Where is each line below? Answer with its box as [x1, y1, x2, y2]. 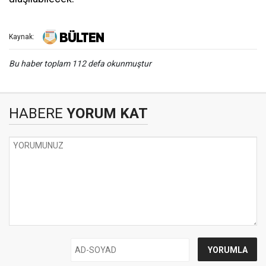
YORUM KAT [63, 105, 148, 122]
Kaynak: [9, 33, 34, 42]
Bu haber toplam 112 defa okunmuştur [9, 59, 151, 68]
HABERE [9, 105, 63, 122]
